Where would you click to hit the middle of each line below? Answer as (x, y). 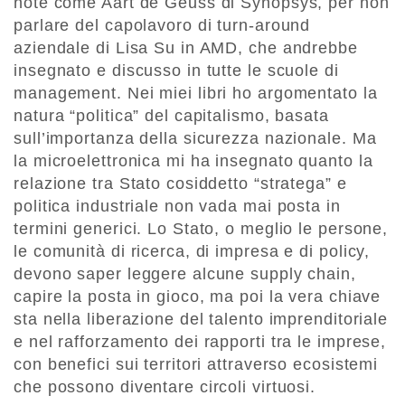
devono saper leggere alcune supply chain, (185, 274)
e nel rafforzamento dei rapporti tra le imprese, (200, 342)
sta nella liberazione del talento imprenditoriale (201, 320)
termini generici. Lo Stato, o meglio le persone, (201, 229)
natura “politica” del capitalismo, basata (171, 116)
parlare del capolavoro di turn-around (162, 26)
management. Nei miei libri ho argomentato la (196, 94)
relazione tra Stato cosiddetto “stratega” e (180, 184)
